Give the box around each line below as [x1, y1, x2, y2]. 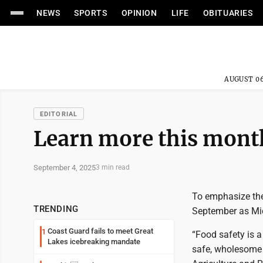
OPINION [121, 8, 157, 18]
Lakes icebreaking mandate [48, 237, 140, 246]
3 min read [96, 163, 130, 171]
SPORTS [74, 8, 107, 18]
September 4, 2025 [33, 163, 96, 172]
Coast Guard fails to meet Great [48, 227, 153, 235]
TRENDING [33, 204, 79, 214]
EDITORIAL [40, 110, 77, 118]
